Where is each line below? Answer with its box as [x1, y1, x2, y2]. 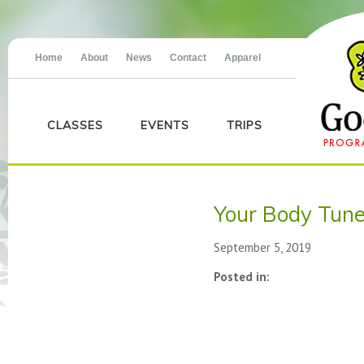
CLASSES [47, 118, 103, 132]
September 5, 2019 [214, 240, 311, 255]
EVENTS [141, 118, 189, 132]
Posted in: [214, 269, 270, 284]
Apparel [224, 52, 261, 63]
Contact [170, 52, 206, 63]
